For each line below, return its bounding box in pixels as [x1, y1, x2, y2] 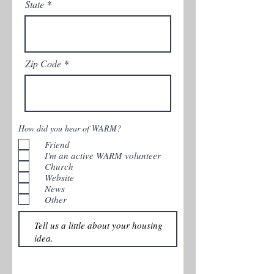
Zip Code [25, 57, 61, 70]
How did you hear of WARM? [18, 122, 121, 134]
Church [45, 160, 73, 172]
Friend [45, 138, 70, 150]
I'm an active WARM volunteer [45, 149, 161, 161]
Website [45, 171, 74, 183]
